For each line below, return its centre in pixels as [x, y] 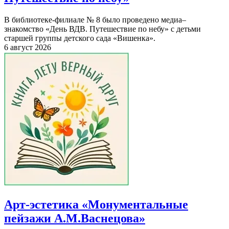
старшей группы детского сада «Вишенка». [80, 38]
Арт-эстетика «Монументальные [96, 204]
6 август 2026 [28, 47]
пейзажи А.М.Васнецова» [75, 218]
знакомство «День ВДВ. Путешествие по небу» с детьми [102, 29]
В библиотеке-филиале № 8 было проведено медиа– [95, 19]
